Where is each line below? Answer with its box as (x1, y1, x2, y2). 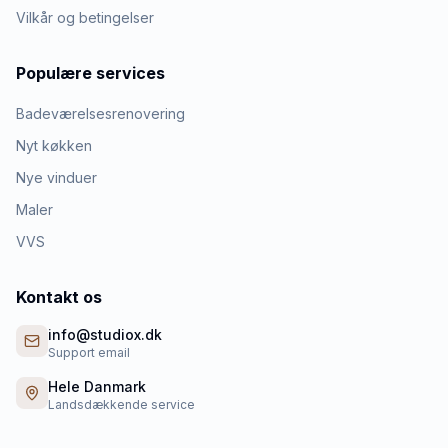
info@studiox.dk (48, 326, 162, 343)
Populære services (16, 63, 165, 83)
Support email (48, 345, 130, 360)
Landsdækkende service (48, 397, 195, 412)
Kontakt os (16, 287, 102, 307)
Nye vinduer (16, 169, 97, 186)
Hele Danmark (48, 378, 146, 395)
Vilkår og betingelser (16, 9, 154, 26)
